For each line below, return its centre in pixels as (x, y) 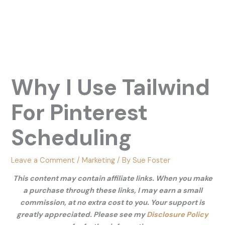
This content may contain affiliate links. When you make (113, 179)
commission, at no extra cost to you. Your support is (113, 203)
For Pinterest (80, 112)
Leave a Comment (43, 160)
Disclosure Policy (178, 215)
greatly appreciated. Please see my (82, 215)
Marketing (99, 160)
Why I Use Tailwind (111, 87)
